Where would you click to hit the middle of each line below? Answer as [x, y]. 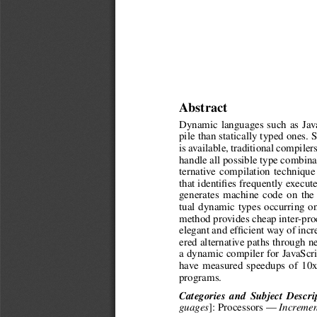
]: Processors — [242, 309]
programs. [200, 278]
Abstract [203, 108]
